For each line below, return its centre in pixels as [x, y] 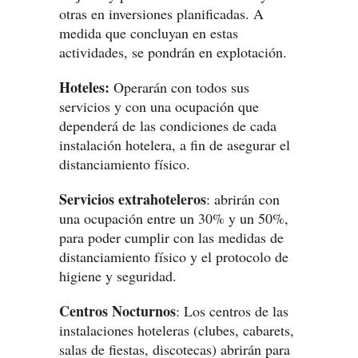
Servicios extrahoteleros [133, 199]
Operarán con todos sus [179, 87]
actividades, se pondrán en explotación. [173, 52]
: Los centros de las [232, 311]
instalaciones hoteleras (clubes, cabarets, [177, 330]
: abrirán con [243, 199]
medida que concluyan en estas [149, 33]
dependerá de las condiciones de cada [168, 125]
